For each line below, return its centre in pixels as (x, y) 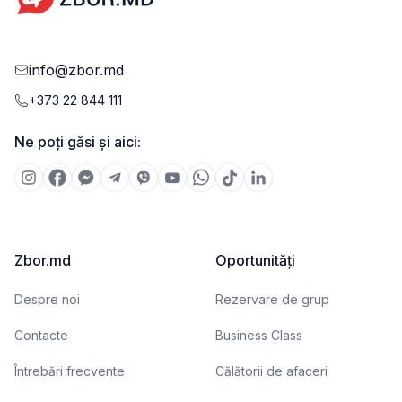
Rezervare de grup (272, 299)
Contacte (41, 335)
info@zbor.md (76, 70)
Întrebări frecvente (70, 371)
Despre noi (47, 299)
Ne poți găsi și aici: (78, 142)
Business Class (259, 335)
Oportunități (255, 260)
